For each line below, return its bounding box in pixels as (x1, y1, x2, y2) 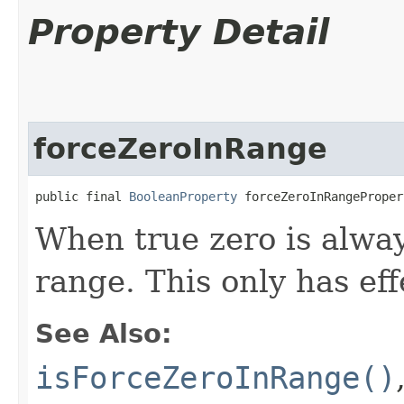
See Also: (35, 317, 172, 349)
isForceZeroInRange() (35, 359, 396, 396)
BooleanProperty (129, 188, 237, 204)
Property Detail (28, 11, 329, 52)
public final (35, 188, 129, 204)
